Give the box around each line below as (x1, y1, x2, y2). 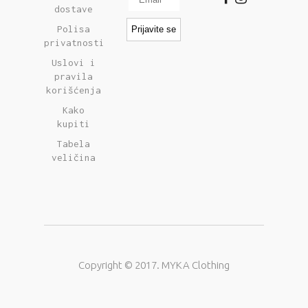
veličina (52, 151, 96, 163)
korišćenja (46, 84, 102, 96)
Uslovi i (52, 56, 96, 68)
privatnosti (44, 36, 104, 48)
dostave (54, 3, 93, 14)
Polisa (57, 23, 91, 34)
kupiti (57, 118, 91, 129)
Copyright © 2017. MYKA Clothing (78, 258, 230, 271)
